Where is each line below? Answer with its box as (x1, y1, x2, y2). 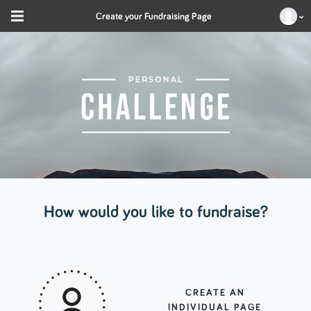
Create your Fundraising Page (96, 11, 212, 22)
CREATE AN (185, 288, 245, 299)
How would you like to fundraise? (43, 204, 268, 221)
